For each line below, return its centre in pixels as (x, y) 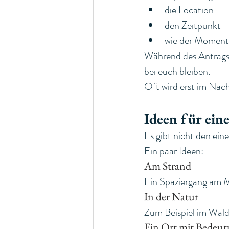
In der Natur (171, 196)
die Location (189, 10)
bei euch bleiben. (177, 71)
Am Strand (168, 166)
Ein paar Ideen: (174, 151)
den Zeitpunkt (193, 25)
